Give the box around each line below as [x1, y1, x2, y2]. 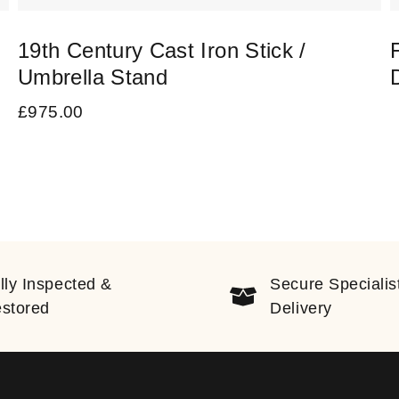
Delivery [270, 299, 332, 318]
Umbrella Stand [18, 65, 168, 90]
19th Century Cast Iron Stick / [18, 38, 306, 63]
